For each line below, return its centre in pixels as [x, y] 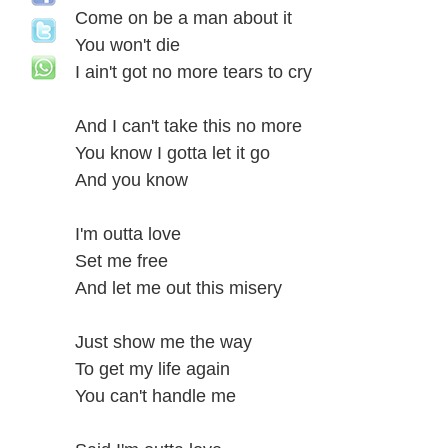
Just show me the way [163, 342]
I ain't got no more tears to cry [193, 72]
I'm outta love [128, 234]
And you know [131, 180]
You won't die [127, 45]
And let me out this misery [178, 288]
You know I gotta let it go [172, 153]
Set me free [121, 261]
